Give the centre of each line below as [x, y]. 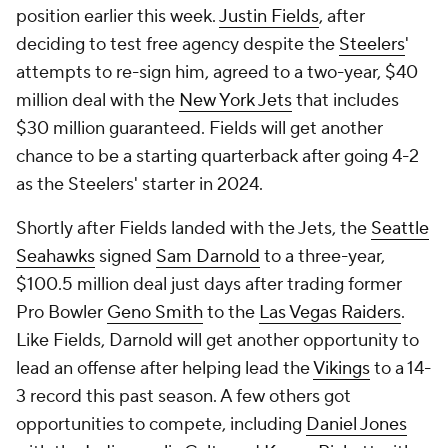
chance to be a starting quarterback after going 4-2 [217, 156]
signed [125, 256]
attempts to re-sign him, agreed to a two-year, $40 [217, 72]
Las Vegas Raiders [330, 312]
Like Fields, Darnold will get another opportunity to [217, 340]
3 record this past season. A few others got [183, 396]
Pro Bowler [61, 312]
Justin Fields [269, 16]
